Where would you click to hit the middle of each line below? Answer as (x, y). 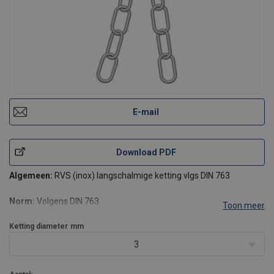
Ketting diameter (39, 226)
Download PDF (146, 152)
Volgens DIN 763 (67, 201)
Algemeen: (32, 176)
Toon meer (244, 206)
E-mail (146, 112)
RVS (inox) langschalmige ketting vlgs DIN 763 (142, 176)
